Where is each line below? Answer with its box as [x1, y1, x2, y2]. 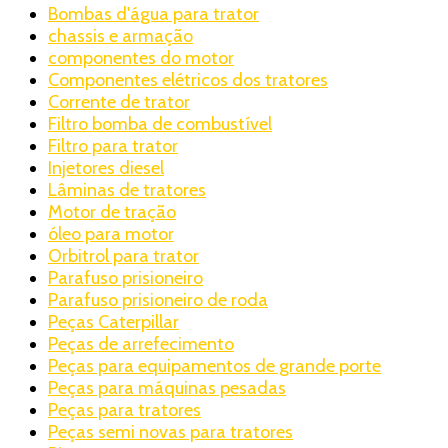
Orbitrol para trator [48, 244, 199, 267]
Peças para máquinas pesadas [48, 376, 286, 399]
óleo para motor [48, 222, 174, 245]
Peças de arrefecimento [48, 332, 234, 355]
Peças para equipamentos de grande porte [48, 354, 381, 377]
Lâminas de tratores [48, 178, 206, 201]
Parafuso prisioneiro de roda [48, 288, 268, 311]
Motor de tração [48, 200, 176, 223]
